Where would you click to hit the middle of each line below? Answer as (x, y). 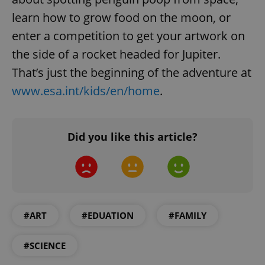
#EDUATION (108, 215)
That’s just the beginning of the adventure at (132, 72)
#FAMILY (188, 215)
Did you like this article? (132, 136)
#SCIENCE (45, 245)
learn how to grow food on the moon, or (121, 17)
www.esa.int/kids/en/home (86, 91)
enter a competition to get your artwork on (128, 35)
